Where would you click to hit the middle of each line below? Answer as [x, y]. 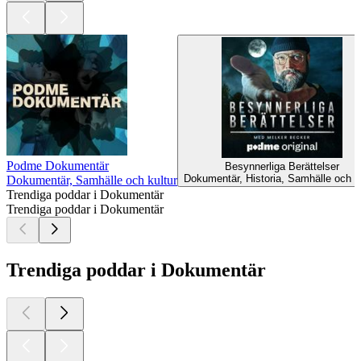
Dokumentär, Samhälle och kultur [92, 180]
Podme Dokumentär [58, 166]
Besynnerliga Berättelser [282, 167]
